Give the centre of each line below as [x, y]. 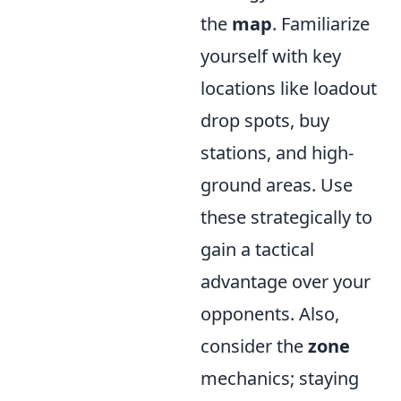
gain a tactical [257, 249]
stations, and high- [277, 152]
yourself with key [271, 55]
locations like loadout [289, 88]
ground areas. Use [277, 184]
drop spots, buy [265, 120]
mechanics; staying [280, 378]
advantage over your [286, 281]
